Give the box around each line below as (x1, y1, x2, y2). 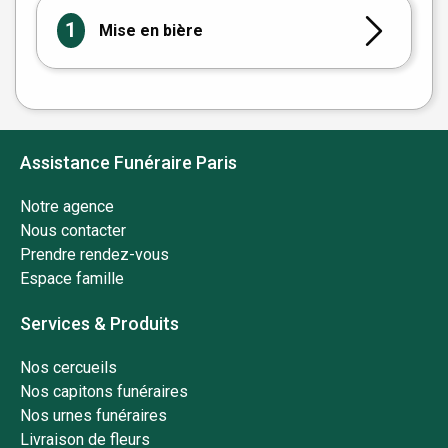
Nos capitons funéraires (20, 382, 188, 402)
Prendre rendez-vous (20, 245, 169, 265)
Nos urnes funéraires (20, 406, 167, 426)
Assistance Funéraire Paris (20, 152, 237, 174)
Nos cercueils (20, 358, 117, 378)
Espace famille (20, 269, 124, 289)
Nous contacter (20, 221, 126, 241)
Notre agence (20, 197, 114, 217)
